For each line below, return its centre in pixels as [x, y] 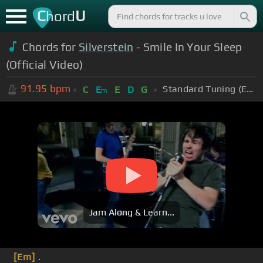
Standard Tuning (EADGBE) [250, 89]
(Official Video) [44, 64]
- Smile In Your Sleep [188, 47]
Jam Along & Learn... [131, 213]
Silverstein [106, 47]
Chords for [50, 47]
